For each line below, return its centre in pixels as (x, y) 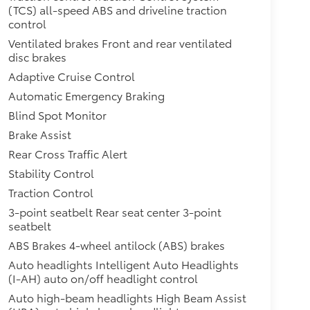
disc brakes (37, 57)
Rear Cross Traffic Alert (67, 154)
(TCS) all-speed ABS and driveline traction (117, 10)
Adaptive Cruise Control (71, 76)
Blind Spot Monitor (57, 115)
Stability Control (51, 173)
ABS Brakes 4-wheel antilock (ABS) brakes (116, 245)
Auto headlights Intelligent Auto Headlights (123, 264)
